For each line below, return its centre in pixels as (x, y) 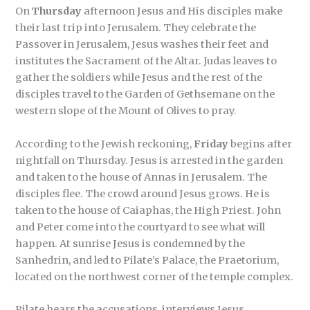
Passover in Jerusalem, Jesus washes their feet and (142, 45)
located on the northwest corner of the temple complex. (155, 276)
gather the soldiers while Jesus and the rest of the (139, 78)
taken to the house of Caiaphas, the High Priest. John (148, 210)
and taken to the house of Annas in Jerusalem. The (142, 177)
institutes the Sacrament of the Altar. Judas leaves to (146, 61)
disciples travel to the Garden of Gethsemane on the (145, 94)
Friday (211, 144)
